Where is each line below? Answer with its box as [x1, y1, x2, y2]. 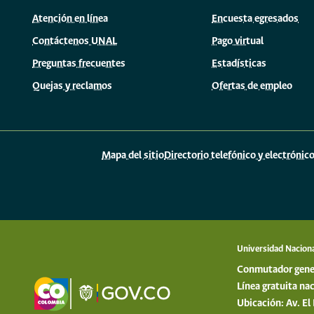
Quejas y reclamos [32, 80, 112, 92]
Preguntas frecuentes [32, 57, 125, 69]
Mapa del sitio [102, 150, 165, 162]
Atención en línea [32, 13, 108, 25]
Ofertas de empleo [212, 80, 292, 92]
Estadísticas [212, 57, 266, 69]
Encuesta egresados [212, 13, 299, 25]
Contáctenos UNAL [32, 35, 117, 47]
